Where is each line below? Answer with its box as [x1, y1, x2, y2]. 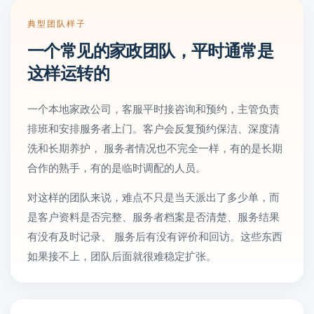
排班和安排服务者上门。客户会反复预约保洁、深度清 [27, 121, 280, 135]
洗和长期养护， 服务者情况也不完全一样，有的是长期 [27, 140, 282, 155]
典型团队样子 [27, 17, 86, 29]
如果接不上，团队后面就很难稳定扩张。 [27, 248, 217, 263]
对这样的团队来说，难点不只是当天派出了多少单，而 [27, 189, 280, 204]
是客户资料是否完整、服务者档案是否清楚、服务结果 [27, 209, 280, 224]
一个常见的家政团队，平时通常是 [27, 38, 273, 62]
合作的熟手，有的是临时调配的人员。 [27, 160, 206, 175]
